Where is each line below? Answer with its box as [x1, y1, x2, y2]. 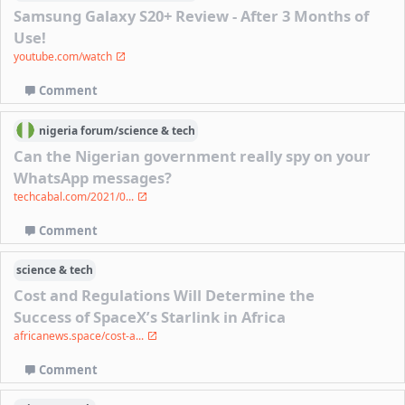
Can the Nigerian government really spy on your [14, 146, 372, 167]
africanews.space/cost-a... [14, 328, 147, 344]
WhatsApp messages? [14, 167, 173, 189]
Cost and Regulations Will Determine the [14, 285, 316, 306]
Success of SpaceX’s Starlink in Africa [14, 306, 287, 328]
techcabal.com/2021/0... [14, 189, 137, 205]
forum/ [80, 122, 118, 138]
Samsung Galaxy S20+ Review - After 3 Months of [14, 5, 370, 27]
